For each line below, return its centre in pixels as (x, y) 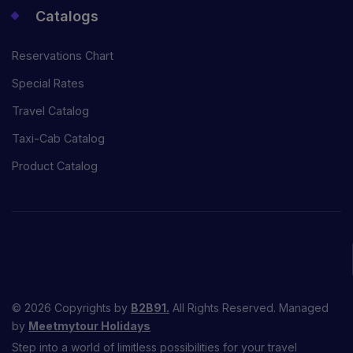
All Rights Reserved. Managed (249, 308)
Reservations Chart (63, 56)
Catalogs (67, 17)
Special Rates (48, 84)
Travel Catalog (50, 111)
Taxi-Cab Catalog (58, 139)
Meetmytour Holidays (89, 326)
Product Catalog (55, 166)
